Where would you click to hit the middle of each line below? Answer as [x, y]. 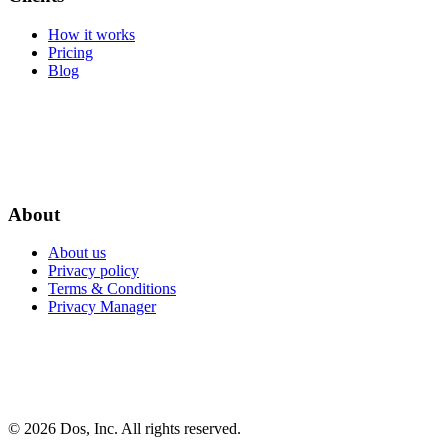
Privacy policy [93, 271]
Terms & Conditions [112, 289]
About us [77, 253]
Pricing [70, 52]
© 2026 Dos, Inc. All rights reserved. [124, 428]
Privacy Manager [102, 307]
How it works [91, 34]
